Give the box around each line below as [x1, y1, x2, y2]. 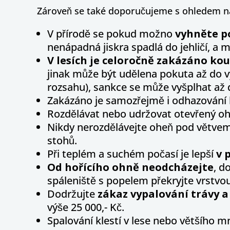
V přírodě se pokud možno [47, 27, 175, 41]
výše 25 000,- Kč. [47, 200, 124, 215]
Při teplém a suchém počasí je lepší [47, 147, 216, 161]
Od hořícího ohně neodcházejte [47, 160, 214, 175]
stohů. [47, 133, 77, 148]
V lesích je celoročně [47, 53, 157, 68]
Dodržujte [47, 187, 98, 201]
